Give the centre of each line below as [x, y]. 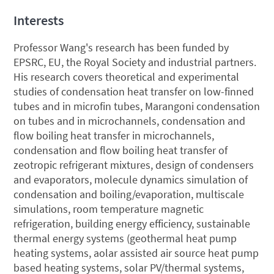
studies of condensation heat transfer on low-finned [134, 91]
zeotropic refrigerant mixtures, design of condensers [134, 165]
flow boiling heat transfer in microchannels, [114, 135]
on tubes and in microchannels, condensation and [130, 120]
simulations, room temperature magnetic [109, 209]
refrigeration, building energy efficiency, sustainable [132, 223]
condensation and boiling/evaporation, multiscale [129, 194]
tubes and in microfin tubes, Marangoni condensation [137, 106]
